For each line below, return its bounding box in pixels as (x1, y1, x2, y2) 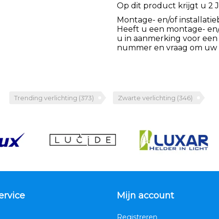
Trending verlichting (14, 93, 79, 102)
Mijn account (117, 190, 174, 201)
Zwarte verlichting (118, 93, 177, 102)
